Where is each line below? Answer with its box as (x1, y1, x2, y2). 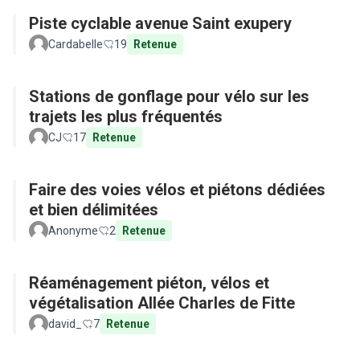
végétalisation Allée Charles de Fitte (29, 293, 295, 313)
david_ (48, 317, 82, 330)
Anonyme (48, 224, 98, 237)
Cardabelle (48, 38, 103, 51)
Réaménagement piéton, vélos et (29, 273, 269, 292)
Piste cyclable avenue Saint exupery (29, 14, 292, 33)
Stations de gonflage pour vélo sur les (29, 87, 309, 106)
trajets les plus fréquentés (29, 107, 223, 126)
